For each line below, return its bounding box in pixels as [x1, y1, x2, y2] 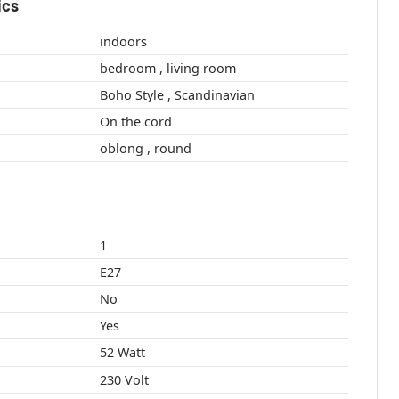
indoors [99, 33, 147, 51]
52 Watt [117, 344, 145, 362]
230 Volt [99, 371, 149, 389]
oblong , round [153, 140, 191, 158]
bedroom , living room [166, 60, 236, 77]
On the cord [99, 113, 172, 131]
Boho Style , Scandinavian [174, 86, 255, 104]
